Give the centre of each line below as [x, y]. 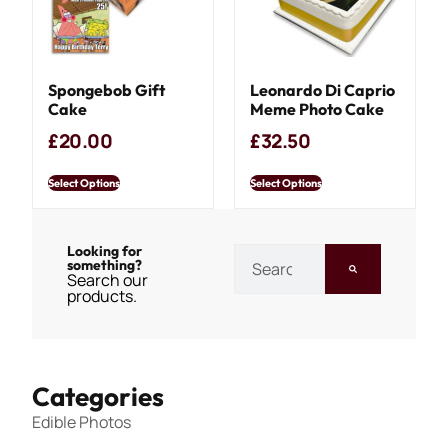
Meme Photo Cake [317, 108]
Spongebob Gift [107, 89]
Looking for [105, 251]
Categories [98, 396]
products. [102, 296]
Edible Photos [82, 422]
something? [105, 265]
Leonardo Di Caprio [322, 89]
